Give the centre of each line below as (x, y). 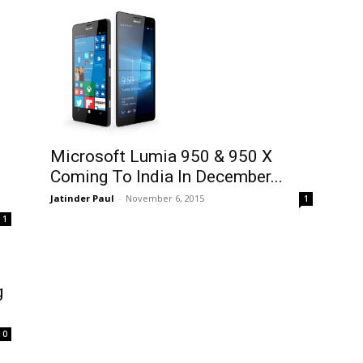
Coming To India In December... (167, 177)
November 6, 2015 (165, 198)
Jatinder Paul (82, 198)
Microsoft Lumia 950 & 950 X (161, 156)
